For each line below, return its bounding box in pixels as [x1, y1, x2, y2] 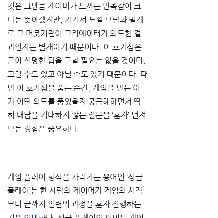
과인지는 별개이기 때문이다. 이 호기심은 [7, 42, 144, 52]
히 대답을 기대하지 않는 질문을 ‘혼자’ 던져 [7, 110, 146, 120]
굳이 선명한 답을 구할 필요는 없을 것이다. [7, 56, 147, 65]
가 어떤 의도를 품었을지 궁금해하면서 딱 [7, 97, 141, 106]
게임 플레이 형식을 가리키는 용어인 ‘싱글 [7, 172, 145, 182]
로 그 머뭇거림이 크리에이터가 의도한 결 [7, 29, 141, 38]
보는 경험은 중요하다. [7, 124, 79, 133]
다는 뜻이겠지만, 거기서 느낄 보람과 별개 [7, 15, 144, 24]
